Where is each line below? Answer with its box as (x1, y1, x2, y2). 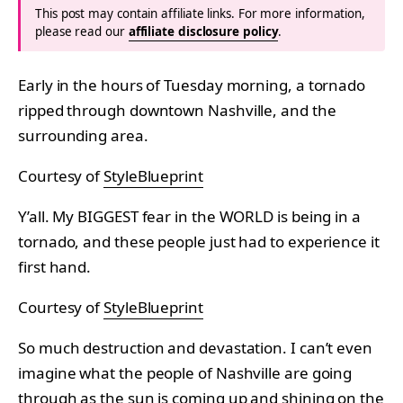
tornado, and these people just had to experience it (18, 230, 380, 252)
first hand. (18, 255, 92, 277)
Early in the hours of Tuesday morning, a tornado (18, 74, 366, 95)
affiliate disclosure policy (128, 22, 279, 40)
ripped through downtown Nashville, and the (18, 99, 336, 121)
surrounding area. (18, 124, 148, 146)
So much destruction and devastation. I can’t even (18, 336, 372, 358)
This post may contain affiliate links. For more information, (35, 4, 366, 22)
